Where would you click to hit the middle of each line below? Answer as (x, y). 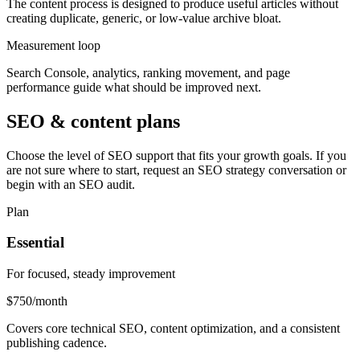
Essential (35, 243)
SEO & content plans (93, 121)
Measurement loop (53, 45)
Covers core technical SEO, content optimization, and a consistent (173, 329)
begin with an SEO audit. (71, 184)
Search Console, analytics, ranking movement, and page (148, 72)
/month (50, 301)
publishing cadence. (57, 343)
